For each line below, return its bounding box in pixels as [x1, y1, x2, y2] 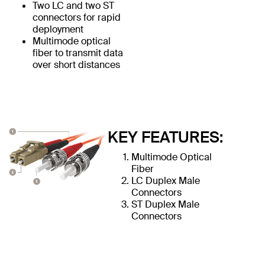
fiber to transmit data [33, 46, 123, 59]
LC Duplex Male [131, 174, 200, 187]
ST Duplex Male [131, 198, 199, 211]
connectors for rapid [33, 11, 121, 24]
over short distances [33, 58, 120, 71]
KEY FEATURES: [107, 127, 223, 147]
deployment [33, 22, 83, 35]
